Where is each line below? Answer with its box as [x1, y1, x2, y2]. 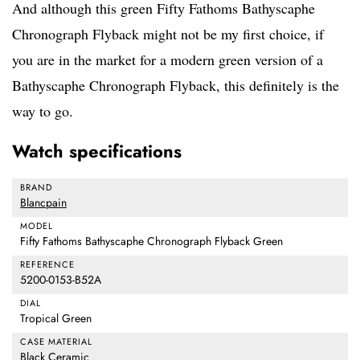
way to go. [12, 101, 73, 121]
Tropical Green [20, 310, 92, 327]
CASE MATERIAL [20, 335, 92, 349]
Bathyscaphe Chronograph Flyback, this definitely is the [12, 76, 339, 96]
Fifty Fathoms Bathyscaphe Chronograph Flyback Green [20, 233, 283, 250]
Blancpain [20, 194, 67, 211]
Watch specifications [12, 138, 182, 165]
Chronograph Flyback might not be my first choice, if [12, 24, 324, 44]
